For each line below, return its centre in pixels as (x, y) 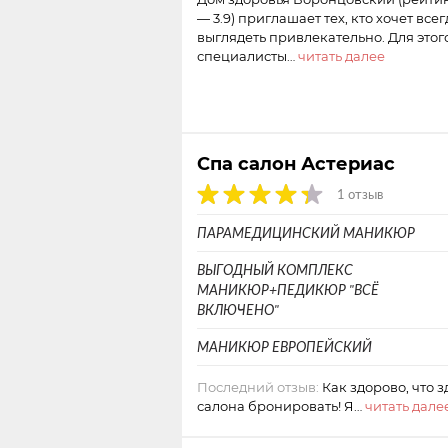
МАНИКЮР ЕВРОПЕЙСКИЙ (284, 347)
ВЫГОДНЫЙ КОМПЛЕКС (275, 270)
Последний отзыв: (258, 387)
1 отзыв (360, 194)
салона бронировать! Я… (281, 406)
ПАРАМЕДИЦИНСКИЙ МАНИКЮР (306, 233)
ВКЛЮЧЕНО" (238, 310)
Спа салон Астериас (296, 163)
